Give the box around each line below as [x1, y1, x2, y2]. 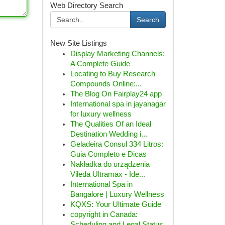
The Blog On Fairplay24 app [70, 90, 162, 98]
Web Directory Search [50, 2, 123, 10]
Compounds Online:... [70, 80, 142, 88]
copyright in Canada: [70, 210, 138, 218]
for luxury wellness [70, 110, 132, 118]
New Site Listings [50, 39, 107, 47]
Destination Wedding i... [70, 130, 147, 138]
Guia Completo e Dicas [70, 150, 147, 158]
